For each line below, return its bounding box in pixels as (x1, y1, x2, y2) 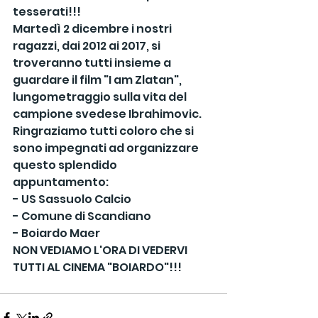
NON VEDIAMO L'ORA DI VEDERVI (13, 242, 190, 259)
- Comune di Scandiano (13, 208, 151, 225)
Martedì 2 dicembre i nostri (13, 21, 174, 38)
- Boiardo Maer (13, 225, 100, 242)
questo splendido (13, 157, 119, 174)
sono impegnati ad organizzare (13, 140, 201, 157)
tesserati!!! (13, 4, 81, 21)
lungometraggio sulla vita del (13, 89, 189, 106)
